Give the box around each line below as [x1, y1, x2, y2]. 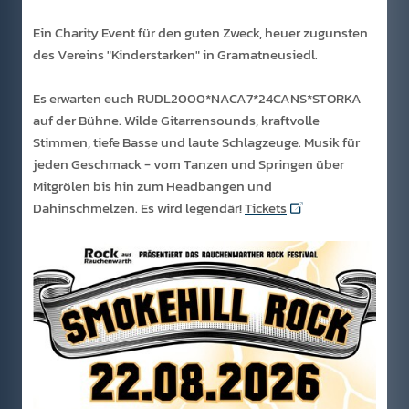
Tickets [245, 197, 287, 218]
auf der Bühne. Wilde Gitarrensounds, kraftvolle [33, 110, 320, 131]
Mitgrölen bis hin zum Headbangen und [33, 175, 272, 196]
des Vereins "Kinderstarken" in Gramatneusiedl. [33, 44, 318, 65]
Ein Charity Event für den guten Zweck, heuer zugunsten [33, 22, 368, 43]
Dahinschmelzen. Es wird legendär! [33, 197, 245, 218]
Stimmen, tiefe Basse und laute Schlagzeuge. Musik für [33, 131, 360, 152]
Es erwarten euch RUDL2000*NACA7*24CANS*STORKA [33, 88, 362, 109]
